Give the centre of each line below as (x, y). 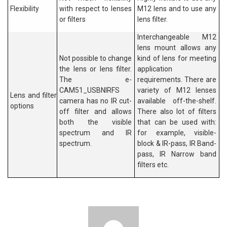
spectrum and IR (96, 133)
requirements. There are (177, 79)
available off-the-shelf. (177, 101)
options (22, 106)
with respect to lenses (96, 8)
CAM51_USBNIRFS (89, 90)
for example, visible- (177, 133)
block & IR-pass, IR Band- (177, 143)
